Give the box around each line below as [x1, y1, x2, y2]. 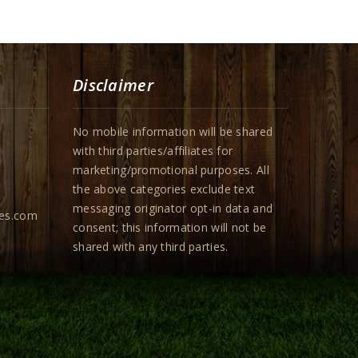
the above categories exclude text [73, 181, 256, 197]
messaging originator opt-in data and [73, 201, 273, 216]
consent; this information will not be [73, 220, 267, 235]
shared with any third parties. [73, 239, 229, 254]
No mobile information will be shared [73, 124, 273, 139]
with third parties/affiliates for [73, 143, 233, 158]
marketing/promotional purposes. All [73, 162, 269, 177]
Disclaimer [73, 74, 153, 96]
